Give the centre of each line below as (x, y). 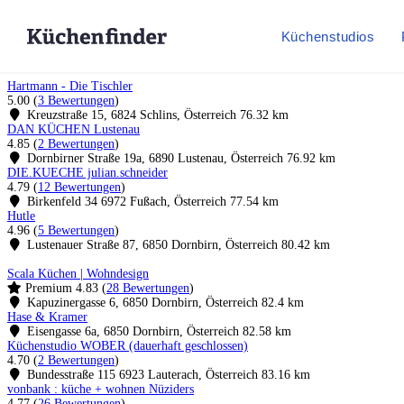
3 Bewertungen (76, 101)
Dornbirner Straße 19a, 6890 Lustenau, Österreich (153, 158)
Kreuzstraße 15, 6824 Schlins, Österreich (129, 115)
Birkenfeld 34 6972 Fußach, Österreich (124, 202)
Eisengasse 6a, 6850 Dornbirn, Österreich (131, 331)
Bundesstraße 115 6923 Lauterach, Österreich (140, 375)
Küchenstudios (327, 36)
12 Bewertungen (79, 187)
